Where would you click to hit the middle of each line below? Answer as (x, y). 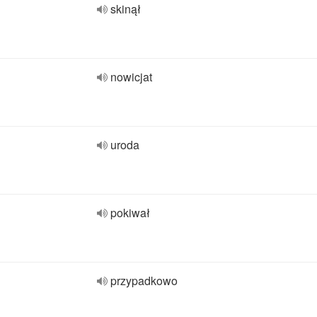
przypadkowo (144, 281)
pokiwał (130, 213)
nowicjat (131, 77)
